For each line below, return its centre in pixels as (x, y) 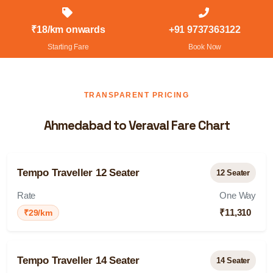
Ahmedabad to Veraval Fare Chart (136, 126)
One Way (238, 196)
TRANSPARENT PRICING (136, 95)
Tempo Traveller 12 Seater (78, 173)
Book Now (205, 47)
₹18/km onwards (68, 30)
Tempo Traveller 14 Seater (78, 261)
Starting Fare (68, 47)
